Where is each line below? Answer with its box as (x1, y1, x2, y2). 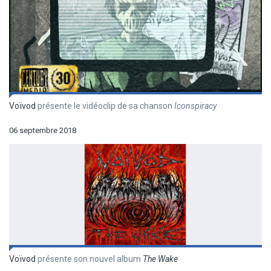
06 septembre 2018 (9, 126, 76, 135)
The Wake (143, 254, 178, 264)
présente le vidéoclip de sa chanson (36, 101, 174, 111)
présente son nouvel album (36, 254, 143, 264)
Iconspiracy (174, 101, 217, 111)
